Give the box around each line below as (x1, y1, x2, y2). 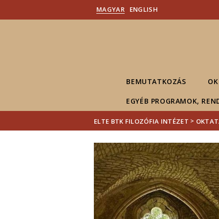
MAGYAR (96, 5, 125, 14)
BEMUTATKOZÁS (126, 77, 186, 86)
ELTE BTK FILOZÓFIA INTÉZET (94, 116, 189, 126)
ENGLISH (129, 5, 158, 14)
